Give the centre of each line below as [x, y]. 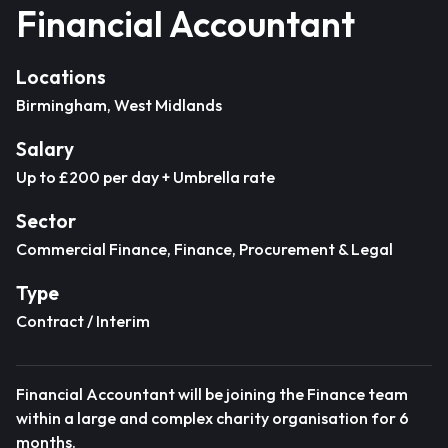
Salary [45, 149]
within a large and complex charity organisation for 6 [212, 418]
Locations [61, 77]
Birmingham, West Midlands [119, 105]
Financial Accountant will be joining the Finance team [212, 394]
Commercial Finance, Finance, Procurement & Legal [204, 249]
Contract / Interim [83, 321]
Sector [46, 221]
